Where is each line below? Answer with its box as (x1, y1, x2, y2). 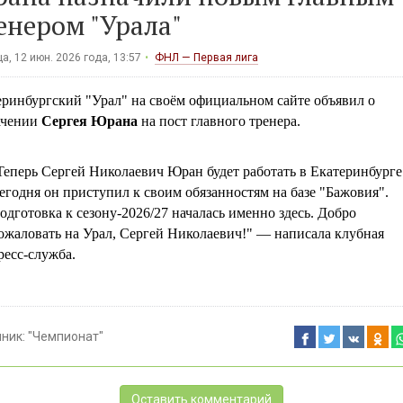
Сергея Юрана (40, 113, 138, 130)
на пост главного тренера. (137, 113, 300, 130)
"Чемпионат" (27, 329, 103, 345)
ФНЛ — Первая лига (154, 51, 258, 65)
